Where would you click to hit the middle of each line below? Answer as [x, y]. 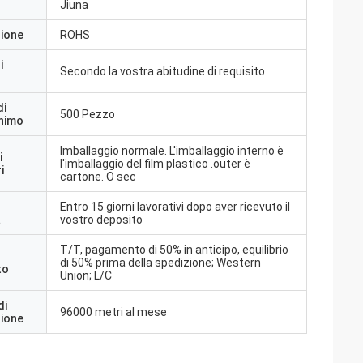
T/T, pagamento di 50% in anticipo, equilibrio [174, 250]
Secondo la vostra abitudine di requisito [162, 71]
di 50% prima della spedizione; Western [160, 263]
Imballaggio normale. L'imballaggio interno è [172, 151]
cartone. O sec [98, 177]
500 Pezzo [88, 114]
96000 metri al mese [113, 312]
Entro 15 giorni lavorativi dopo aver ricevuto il [175, 207]
